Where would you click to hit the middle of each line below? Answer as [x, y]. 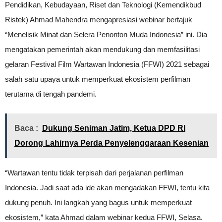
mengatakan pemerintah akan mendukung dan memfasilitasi [102, 50]
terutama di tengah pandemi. [51, 94]
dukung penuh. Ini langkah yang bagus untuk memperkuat [98, 203]
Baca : [26, 128]
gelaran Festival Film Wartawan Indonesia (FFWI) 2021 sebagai [107, 64]
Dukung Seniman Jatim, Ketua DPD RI [114, 128]
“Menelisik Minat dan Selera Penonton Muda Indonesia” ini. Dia [106, 35]
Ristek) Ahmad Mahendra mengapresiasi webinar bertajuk [99, 20]
